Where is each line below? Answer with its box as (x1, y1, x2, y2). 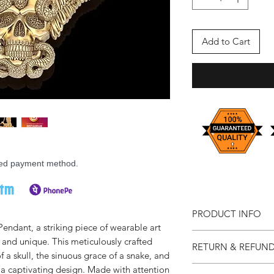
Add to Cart (202, 35, 250, 48)
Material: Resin (204, 256, 260, 267)
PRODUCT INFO (192, 207, 261, 220)
